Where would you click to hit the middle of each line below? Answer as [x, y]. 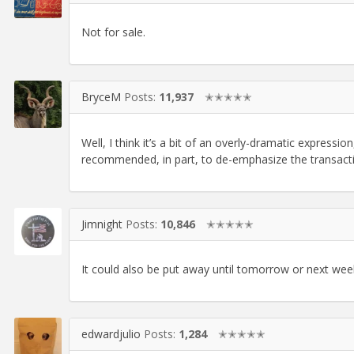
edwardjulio [111, 334]
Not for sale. [113, 32]
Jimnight [102, 224]
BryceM [101, 97]
